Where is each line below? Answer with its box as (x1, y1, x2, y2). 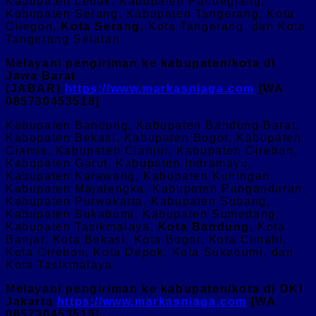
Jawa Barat (6, 69, 76, 82)
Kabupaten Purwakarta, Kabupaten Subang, (6, 195, 271, 207)
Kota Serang (61, 20, 141, 32)
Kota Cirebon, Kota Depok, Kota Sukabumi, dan (6, 245, 294, 258)
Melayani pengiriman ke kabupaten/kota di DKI (6, 282, 303, 295)
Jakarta (6, 295, 57, 308)
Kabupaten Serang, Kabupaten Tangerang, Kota (6, 7, 295, 20)
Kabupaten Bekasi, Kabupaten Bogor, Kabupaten (6, 131, 302, 144)
